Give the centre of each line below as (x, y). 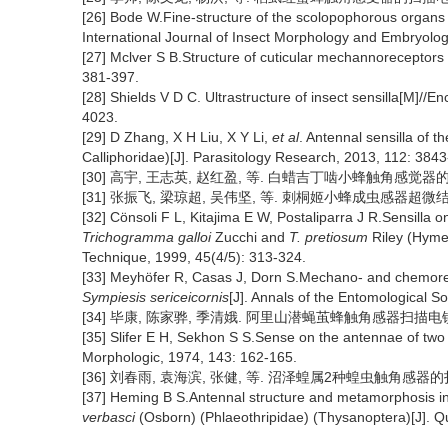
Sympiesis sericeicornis (155, 297)
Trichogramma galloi (146, 237)
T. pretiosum (328, 237)
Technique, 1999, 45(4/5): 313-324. (194, 257)
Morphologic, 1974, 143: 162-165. (189, 357)
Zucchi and (250, 237)
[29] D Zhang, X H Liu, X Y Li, (177, 137)
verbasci (108, 417)
